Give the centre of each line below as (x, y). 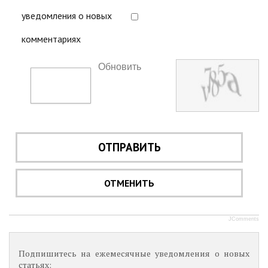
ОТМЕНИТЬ (130, 183)
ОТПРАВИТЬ (129, 147)
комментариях (51, 39)
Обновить (120, 67)
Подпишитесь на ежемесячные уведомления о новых (134, 253)
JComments (244, 219)
